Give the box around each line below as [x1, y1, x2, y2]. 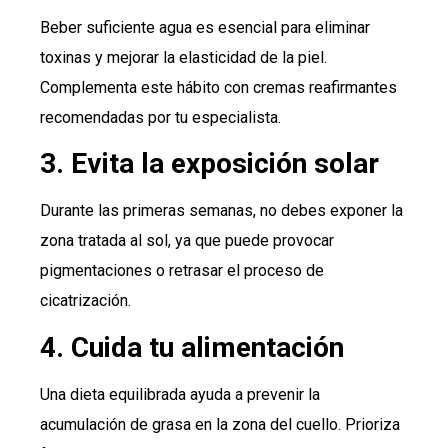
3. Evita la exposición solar [40, 147, 379, 181]
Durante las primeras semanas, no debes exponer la [40, 201, 403, 221]
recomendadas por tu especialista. [40, 107, 281, 127]
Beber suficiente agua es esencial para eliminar [40, 17, 370, 37]
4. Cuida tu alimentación [40, 330, 344, 364]
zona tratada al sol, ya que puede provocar [40, 231, 334, 251]
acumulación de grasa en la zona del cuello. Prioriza [40, 414, 400, 434]
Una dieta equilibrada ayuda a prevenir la [40, 384, 320, 404]
